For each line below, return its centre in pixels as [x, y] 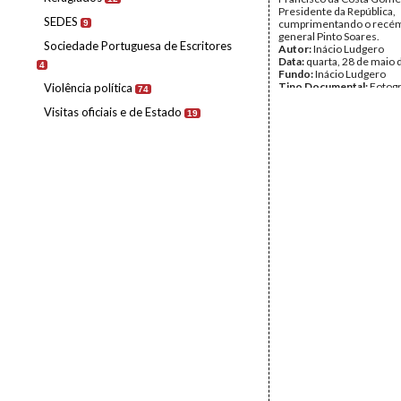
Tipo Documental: [324, 86]
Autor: [296, 49]
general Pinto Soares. [329, 36]
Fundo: [297, 74]
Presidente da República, [337, 11]
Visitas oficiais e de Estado [113, 112]
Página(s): [303, 99]
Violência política [88, 88]
